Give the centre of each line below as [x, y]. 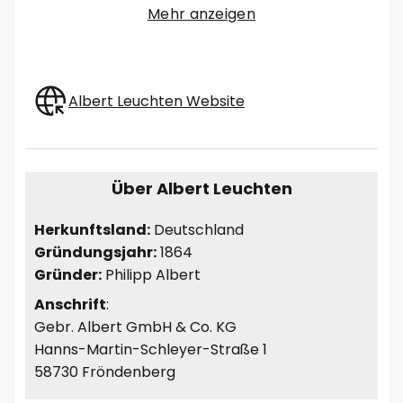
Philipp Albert [151, 275]
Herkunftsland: [92, 230]
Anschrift [70, 305]
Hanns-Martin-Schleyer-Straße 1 [151, 350]
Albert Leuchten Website [157, 101]
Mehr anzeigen [201, 14]
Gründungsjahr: [95, 253]
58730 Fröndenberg [105, 372]
